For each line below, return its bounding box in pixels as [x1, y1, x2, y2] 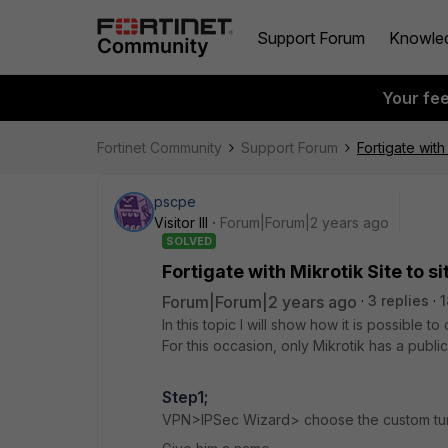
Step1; [162, 387, 208, 407]
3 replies [368, 292, 429, 309]
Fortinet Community [97, 139, 222, 156]
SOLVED [166, 234, 212, 248]
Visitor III [154, 214, 208, 231]
